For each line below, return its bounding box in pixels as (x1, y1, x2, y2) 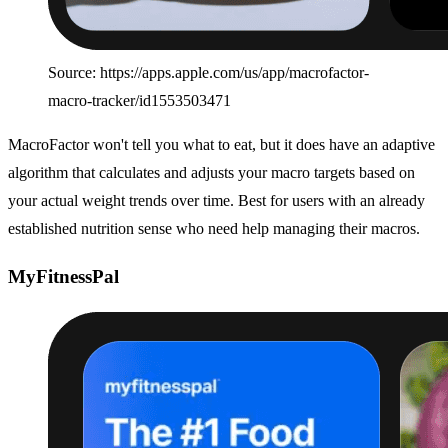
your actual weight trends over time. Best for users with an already (8, 191, 425, 209)
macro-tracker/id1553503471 (48, 91, 231, 109)
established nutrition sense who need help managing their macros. (8, 219, 420, 237)
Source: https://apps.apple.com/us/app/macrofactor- (48, 63, 369, 81)
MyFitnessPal (8, 266, 119, 288)
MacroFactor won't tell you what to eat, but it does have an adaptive (8, 135, 435, 153)
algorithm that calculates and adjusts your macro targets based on (8, 163, 415, 181)
